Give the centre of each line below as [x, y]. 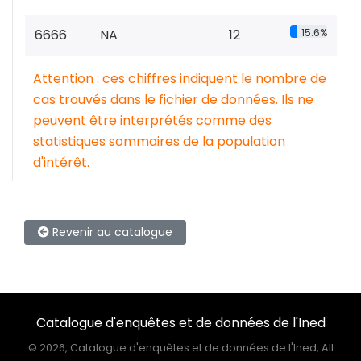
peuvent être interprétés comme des [152, 120]
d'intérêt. [61, 162]
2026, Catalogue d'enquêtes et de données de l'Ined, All [186, 348]
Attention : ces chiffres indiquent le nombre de [180, 79]
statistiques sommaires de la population [159, 141]
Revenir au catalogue [111, 232]
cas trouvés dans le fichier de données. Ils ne [173, 100]
